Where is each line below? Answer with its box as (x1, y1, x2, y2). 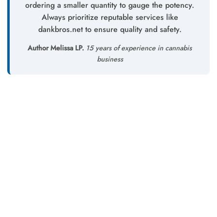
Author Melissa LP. (28, 43, 84, 53)
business (96, 54, 123, 64)
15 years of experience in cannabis (84, 43, 192, 53)
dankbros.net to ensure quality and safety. (38, 24, 182, 35)
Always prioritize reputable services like (41, 12, 178, 23)
